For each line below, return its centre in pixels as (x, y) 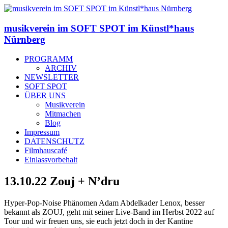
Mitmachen (63, 114)
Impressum (42, 132)
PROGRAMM (49, 59)
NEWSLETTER (52, 77)
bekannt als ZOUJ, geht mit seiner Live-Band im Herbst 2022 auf (109, 212)
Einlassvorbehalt (51, 160)
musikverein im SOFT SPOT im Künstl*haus (99, 28)
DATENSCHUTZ (54, 141)
